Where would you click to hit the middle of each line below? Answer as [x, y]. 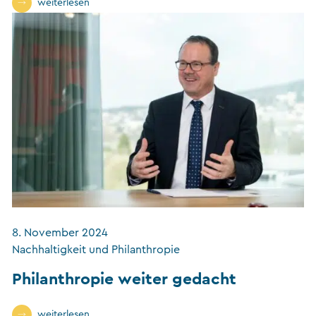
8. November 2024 [60, 232]
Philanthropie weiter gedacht [124, 278]
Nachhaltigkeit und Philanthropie [96, 249]
